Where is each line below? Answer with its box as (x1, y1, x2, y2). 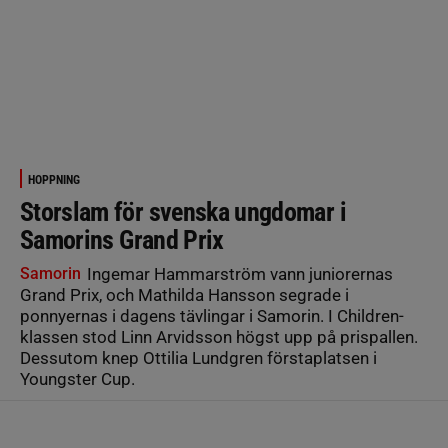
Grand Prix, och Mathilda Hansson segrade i (20, 285, 349, 305)
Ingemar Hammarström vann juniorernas (83, 264, 393, 284)
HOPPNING (28, 173, 80, 187)
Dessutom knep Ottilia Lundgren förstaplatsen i (20, 348, 377, 368)
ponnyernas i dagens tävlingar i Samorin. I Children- (20, 306, 404, 326)
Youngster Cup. (20, 369, 135, 389)
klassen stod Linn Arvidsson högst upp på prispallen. (20, 327, 418, 347)
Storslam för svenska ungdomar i (20, 197, 346, 227)
